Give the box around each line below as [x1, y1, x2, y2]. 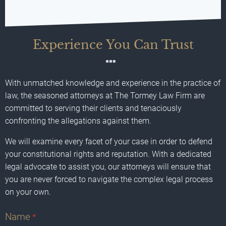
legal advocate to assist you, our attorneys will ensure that [5, 161, 211, 172]
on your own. [5, 187, 51, 197]
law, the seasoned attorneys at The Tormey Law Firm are [5, 90, 205, 100]
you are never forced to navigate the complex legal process [5, 174, 213, 184]
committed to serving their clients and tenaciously [5, 103, 182, 113]
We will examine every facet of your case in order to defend [5, 136, 212, 146]
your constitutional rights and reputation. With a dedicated [5, 149, 211, 159]
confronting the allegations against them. [5, 116, 151, 126]
